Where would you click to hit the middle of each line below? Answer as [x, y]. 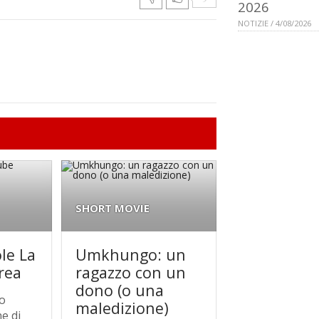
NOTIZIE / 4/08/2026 [274, 23]
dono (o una [120, 290]
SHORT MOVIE [113, 208]
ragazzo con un [131, 272]
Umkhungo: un [131, 254]
